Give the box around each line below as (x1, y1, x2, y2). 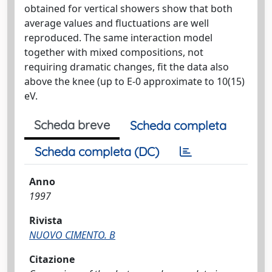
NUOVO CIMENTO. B (29, 228, 115, 242)
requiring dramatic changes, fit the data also (24, 60, 229, 73)
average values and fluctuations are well (24, 16, 209, 30)
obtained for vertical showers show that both (24, 2, 233, 15)
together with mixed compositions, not (24, 46, 203, 59)
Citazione (29, 253, 75, 266)
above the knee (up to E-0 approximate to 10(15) (24, 75, 245, 88)
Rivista (29, 214, 63, 227)
